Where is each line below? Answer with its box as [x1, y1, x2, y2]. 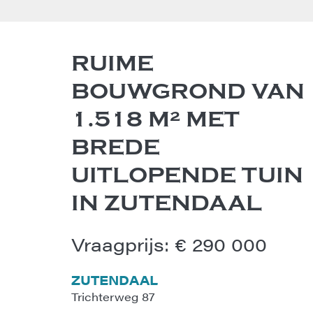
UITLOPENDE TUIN [71, 162, 303, 188]
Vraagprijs [71, 231, 164, 257]
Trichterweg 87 [71, 289, 155, 305]
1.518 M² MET [71, 106, 240, 132]
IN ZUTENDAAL [71, 190, 262, 216]
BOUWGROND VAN [71, 78, 305, 104]
